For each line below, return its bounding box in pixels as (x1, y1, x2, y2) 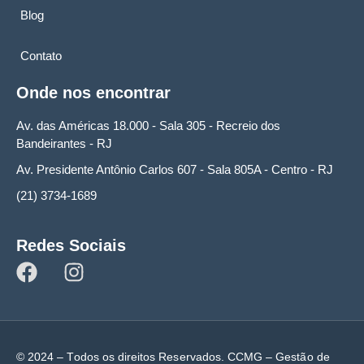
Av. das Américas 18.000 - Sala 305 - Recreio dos (16, 118, 280, 132)
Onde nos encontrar (16, 83, 171, 102)
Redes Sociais (16, 236, 126, 254)
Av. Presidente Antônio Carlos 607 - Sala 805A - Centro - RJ (16, 162, 333, 176)
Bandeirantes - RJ (16, 136, 112, 150)
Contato (20, 48, 62, 63)
